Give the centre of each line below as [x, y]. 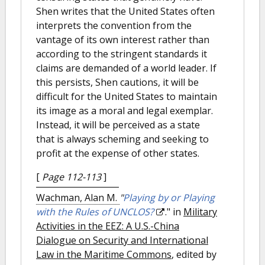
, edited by [194, 254]
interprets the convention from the [114, 25]
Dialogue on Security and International [122, 240]
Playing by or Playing [169, 197]
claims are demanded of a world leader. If [126, 68]
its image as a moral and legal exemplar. [125, 110]
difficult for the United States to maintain [127, 96]
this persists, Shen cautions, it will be [117, 82]
